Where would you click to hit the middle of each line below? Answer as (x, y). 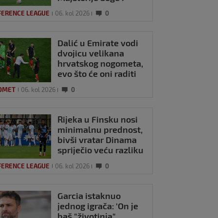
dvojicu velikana (91, 53)
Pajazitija (76, 8)
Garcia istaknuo (89, 195)
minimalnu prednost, (100, 129)
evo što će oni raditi (97, 74)
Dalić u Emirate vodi (98, 43)
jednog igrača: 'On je (98, 206)
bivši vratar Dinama (97, 139)
